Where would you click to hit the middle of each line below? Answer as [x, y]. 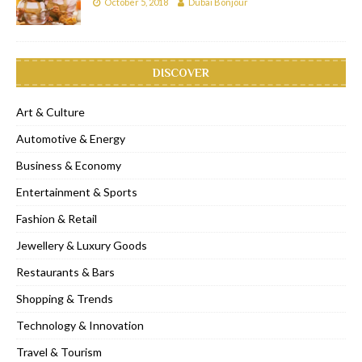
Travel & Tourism [59, 352]
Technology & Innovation [80, 326]
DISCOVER [181, 73]
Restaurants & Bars [65, 272]
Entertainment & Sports [77, 192]
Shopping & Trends [65, 299]
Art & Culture [51, 112]
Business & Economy [69, 166]
